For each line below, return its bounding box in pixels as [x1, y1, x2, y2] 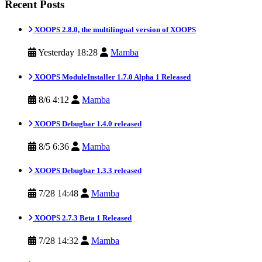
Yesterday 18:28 [36, 47, 100, 58]
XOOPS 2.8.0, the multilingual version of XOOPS [33, 25, 196, 35]
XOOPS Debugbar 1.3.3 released [33, 166, 142, 175]
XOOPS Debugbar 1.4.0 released [33, 119, 142, 128]
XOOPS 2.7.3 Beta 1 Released [33, 213, 132, 222]
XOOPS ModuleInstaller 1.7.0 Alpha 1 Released [33, 72, 191, 81]
